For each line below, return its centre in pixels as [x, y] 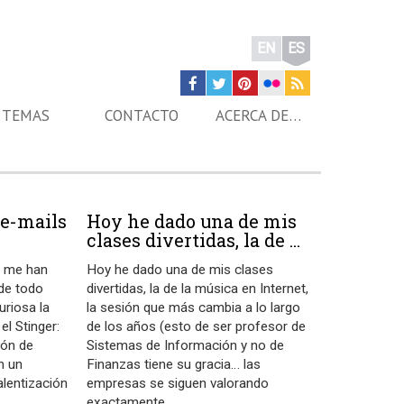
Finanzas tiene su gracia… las [174, 364]
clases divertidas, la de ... [194, 240]
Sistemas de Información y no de [186, 345]
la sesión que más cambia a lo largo [194, 308]
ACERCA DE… [259, 115]
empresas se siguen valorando [178, 383]
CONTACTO [141, 115]
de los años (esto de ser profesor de [197, 326]
